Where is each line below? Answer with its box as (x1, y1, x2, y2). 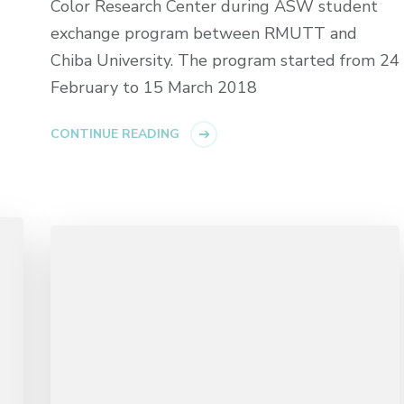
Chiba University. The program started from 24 (50, 50, 400, 72)
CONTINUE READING (50, 125, 180, 143)
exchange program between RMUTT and (50, 23, 358, 45)
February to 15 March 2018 (50, 77, 258, 99)
